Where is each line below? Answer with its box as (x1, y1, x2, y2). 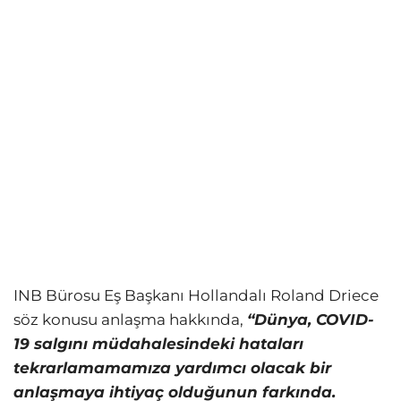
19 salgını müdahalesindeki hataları (13, 335, 303, 354)
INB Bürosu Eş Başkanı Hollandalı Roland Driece (13, 286, 379, 305)
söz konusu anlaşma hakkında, (13, 311, 247, 329)
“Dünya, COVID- (247, 311, 374, 329)
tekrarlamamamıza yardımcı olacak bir (13, 359, 331, 378)
